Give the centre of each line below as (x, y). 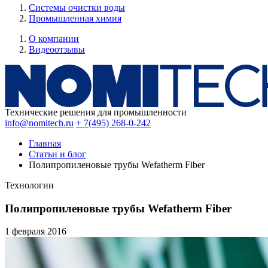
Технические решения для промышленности (96, 112)
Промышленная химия (75, 18)
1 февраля (26, 232)
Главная (45, 143)
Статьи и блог (57, 154)
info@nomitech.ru (39, 123)
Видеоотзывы (57, 49)
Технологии (29, 185)
